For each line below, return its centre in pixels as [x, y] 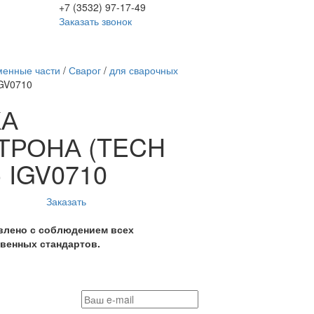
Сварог [84, 70]
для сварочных [143, 70]
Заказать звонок [95, 21]
